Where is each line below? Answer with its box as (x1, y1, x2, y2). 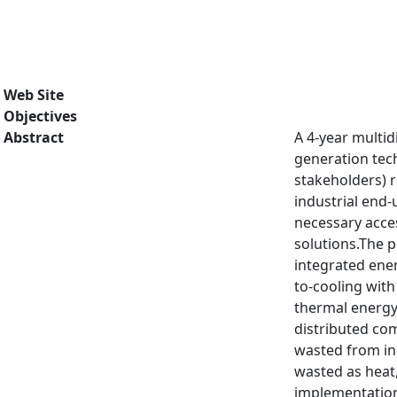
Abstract (4, 128, 64, 147)
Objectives (4, 106, 77, 126)
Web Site (4, 85, 64, 105)
